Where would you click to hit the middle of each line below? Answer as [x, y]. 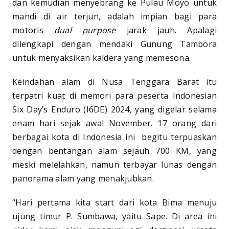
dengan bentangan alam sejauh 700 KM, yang [114, 151]
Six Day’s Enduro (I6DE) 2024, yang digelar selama [114, 110]
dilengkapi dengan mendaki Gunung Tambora [114, 44]
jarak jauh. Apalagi [166, 30]
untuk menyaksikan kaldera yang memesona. [101, 58]
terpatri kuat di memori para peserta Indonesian [114, 96]
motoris [33, 30]
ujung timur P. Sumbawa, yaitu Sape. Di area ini [114, 216]
